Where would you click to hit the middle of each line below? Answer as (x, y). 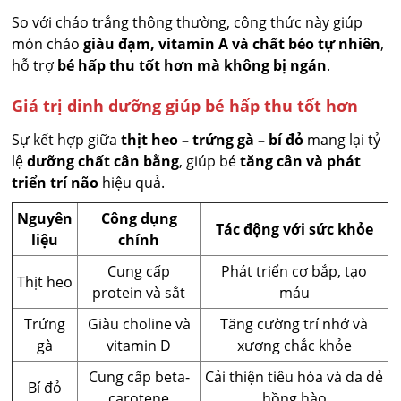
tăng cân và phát (301, 162)
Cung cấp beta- (139, 377)
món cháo (48, 44)
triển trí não (55, 183)
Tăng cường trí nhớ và (294, 324)
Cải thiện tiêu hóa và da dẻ (294, 377)
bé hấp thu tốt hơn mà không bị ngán (192, 66)
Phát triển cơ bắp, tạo (294, 272)
